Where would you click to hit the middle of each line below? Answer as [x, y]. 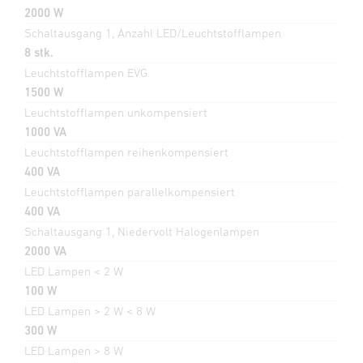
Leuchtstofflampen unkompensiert [116, 112]
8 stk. [39, 52]
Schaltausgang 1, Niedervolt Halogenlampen [142, 231]
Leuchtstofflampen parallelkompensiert [130, 191]
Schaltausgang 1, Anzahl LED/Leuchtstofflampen [153, 32]
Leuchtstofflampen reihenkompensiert [126, 152]
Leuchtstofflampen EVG [86, 72]
